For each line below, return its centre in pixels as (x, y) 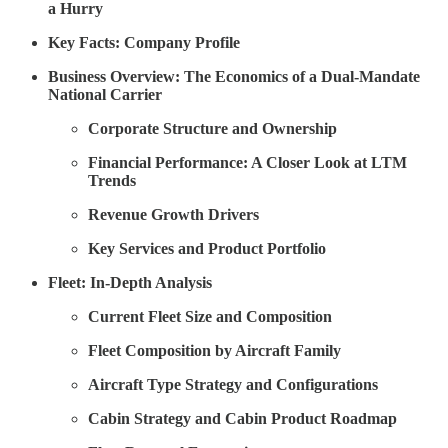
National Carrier (105, 94)
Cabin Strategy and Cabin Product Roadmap (242, 418)
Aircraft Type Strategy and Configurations (233, 384)
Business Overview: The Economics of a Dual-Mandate (234, 76)
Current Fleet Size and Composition (210, 316)
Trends (112, 180)
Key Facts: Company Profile (144, 42)
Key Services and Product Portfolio (207, 248)
